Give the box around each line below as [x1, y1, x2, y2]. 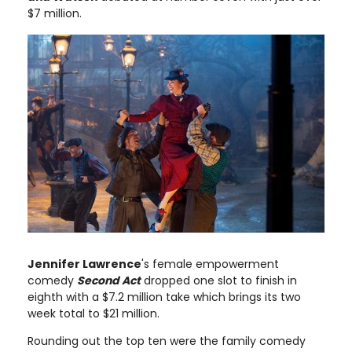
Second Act [77, 272, 141, 288]
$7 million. [27, 5, 82, 21]
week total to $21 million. [27, 305, 159, 321]
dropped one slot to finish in [141, 272, 297, 288]
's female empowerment [141, 255, 279, 272]
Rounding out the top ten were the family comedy [27, 332, 306, 349]
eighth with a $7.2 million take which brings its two [27, 288, 301, 305]
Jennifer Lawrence [27, 255, 141, 272]
